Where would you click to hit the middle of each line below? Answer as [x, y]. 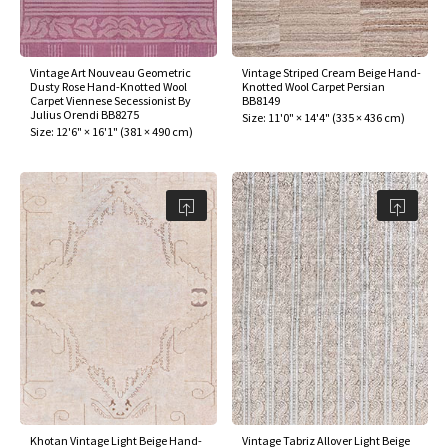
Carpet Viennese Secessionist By [110, 101]
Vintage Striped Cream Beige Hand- [331, 73]
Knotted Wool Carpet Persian [313, 87]
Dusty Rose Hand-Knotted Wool [108, 87]
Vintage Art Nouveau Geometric [110, 73]
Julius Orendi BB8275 [84, 115]
